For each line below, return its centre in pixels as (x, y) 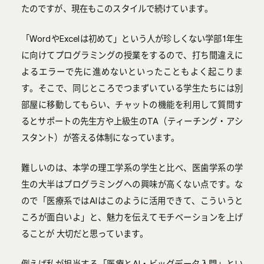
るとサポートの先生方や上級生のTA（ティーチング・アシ (132, 121)
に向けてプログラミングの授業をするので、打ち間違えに (132, 55)
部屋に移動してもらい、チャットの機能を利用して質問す (132, 105)
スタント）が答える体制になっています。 (100, 138)
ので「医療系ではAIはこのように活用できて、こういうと (132, 201)
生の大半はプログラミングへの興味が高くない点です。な (132, 184)
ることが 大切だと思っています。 (85, 234)
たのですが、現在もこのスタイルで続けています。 (117, 9)
